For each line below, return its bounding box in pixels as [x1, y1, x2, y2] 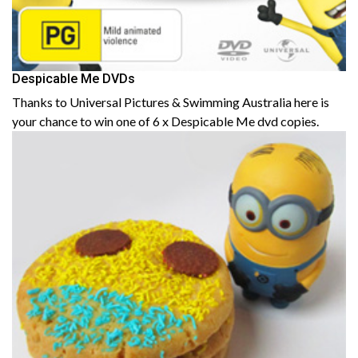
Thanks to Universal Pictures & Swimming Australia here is [12, 93, 329, 109]
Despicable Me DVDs [12, 70, 135, 86]
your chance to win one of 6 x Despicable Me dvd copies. [12, 113, 319, 129]
